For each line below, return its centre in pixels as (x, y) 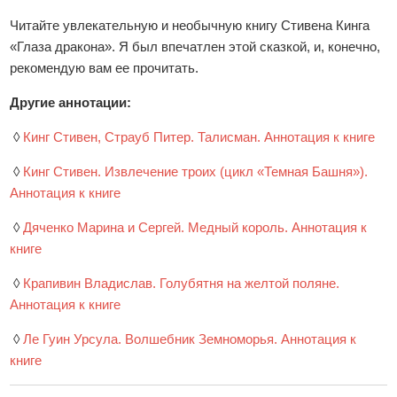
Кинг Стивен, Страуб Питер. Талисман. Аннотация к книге (199, 137)
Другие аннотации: (71, 102)
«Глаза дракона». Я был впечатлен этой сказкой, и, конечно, (195, 47)
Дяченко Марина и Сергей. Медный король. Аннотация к (195, 227)
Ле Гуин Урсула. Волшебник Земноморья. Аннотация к (190, 339)
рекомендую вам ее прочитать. (105, 68)
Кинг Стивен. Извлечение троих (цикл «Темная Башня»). (196, 171)
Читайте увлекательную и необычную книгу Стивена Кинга (190, 25)
